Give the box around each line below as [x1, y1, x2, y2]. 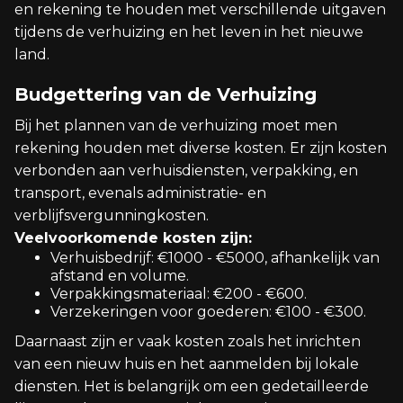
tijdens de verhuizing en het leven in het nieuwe [14, 23, 363, 40]
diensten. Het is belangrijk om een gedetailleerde [14, 378, 369, 395]
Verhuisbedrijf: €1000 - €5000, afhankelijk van [50, 249, 380, 266]
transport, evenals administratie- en [14, 184, 266, 201]
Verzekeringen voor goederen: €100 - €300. [50, 303, 366, 320]
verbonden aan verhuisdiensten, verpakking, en [14, 162, 358, 179]
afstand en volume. [50, 267, 189, 284]
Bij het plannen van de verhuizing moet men [14, 117, 337, 134]
